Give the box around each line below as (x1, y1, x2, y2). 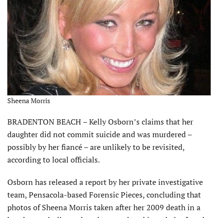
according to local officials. (7, 154, 100, 165)
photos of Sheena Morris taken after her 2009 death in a (7, 202, 200, 213)
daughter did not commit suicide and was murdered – (7, 129, 192, 140)
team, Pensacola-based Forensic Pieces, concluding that (7, 189, 201, 200)
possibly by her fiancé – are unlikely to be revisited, (7, 142, 184, 153)
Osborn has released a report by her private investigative (7, 177, 203, 188)
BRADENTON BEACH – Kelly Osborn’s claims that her (7, 116, 193, 127)
